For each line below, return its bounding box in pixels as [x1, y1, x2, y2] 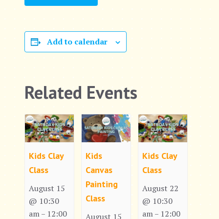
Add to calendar [47, 36, 108, 47]
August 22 [142, 182, 178, 194]
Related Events [24, 81, 137, 104]
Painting [85, 178, 118, 190]
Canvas [85, 164, 112, 175]
